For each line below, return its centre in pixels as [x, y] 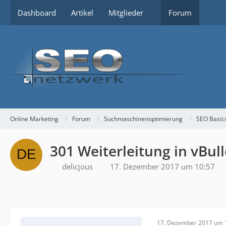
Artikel [82, 13]
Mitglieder [126, 13]
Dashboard [37, 13]
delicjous [77, 166]
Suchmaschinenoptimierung [143, 119]
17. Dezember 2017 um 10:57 [162, 166]
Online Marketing [34, 119]
